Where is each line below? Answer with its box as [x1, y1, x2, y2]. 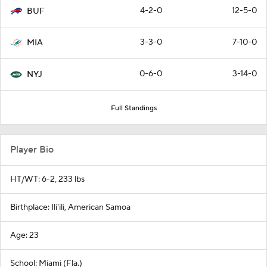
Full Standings [110, 104, 157, 113]
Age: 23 [10, 230, 39, 241]
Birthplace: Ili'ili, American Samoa [10, 202, 131, 213]
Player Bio [10, 144, 54, 156]
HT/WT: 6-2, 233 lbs [10, 174, 85, 185]
